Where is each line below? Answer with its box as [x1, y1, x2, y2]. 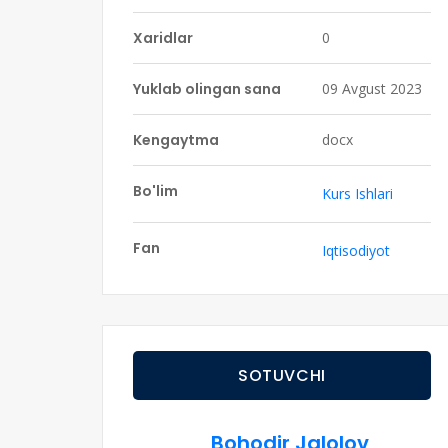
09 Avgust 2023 [322, 79, 422, 98]
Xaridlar [133, 28, 193, 48]
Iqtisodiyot [322, 241, 390, 260]
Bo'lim [133, 181, 178, 201]
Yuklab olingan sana [133, 79, 281, 99]
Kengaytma [133, 130, 219, 150]
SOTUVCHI [238, 364, 326, 387]
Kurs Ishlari [322, 184, 393, 203]
